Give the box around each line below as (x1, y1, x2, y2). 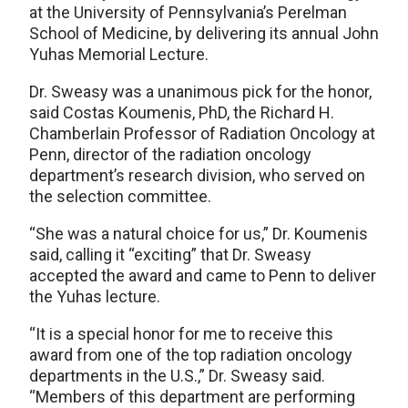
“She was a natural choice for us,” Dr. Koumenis (29, 223, 368, 243)
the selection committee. (29, 186, 211, 206)
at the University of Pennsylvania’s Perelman (29, 2, 347, 22)
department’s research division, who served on (29, 165, 365, 185)
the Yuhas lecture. (29, 286, 160, 306)
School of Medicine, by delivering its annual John (29, 23, 379, 43)
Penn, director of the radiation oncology (29, 144, 311, 164)
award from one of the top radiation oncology (29, 344, 352, 364)
